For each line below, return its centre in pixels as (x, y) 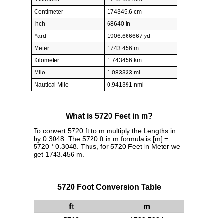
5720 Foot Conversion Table (109, 187)
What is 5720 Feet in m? (109, 116)
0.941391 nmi (125, 84)
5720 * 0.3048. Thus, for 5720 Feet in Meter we (107, 147)
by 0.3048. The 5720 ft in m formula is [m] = (101, 139)
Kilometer (47, 60)
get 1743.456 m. (59, 154)
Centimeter (49, 11)
